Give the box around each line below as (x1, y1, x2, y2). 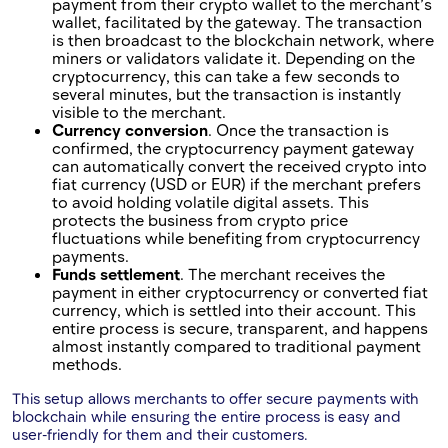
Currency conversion (52, 120, 208, 140)
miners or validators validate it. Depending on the (52, 48, 415, 68)
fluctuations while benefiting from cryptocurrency (52, 228, 420, 248)
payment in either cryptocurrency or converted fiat (52, 282, 428, 302)
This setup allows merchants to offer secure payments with (12, 389, 419, 408)
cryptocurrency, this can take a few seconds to (52, 66, 400, 86)
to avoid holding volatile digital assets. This (52, 192, 369, 212)
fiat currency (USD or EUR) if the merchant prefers (52, 174, 421, 194)
